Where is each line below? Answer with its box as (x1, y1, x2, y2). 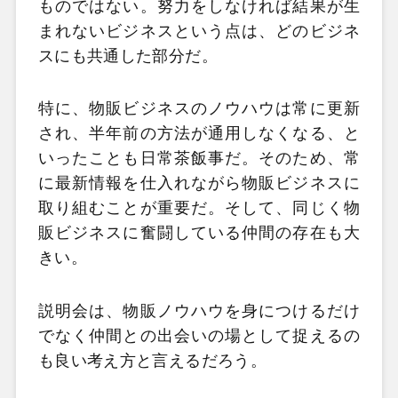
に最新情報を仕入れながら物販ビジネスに (37, 174, 361, 193)
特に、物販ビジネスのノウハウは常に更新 (37, 99, 361, 118)
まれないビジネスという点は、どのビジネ (37, 21, 361, 40)
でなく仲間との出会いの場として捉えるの (37, 326, 361, 345)
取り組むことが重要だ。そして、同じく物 (37, 199, 361, 218)
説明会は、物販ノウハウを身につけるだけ (37, 301, 361, 320)
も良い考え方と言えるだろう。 (37, 351, 267, 370)
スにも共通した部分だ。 (37, 46, 218, 65)
